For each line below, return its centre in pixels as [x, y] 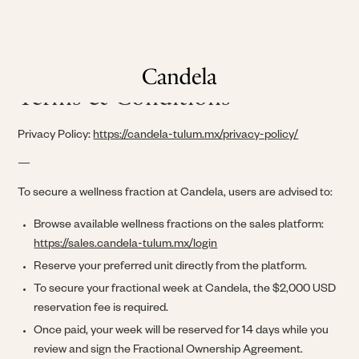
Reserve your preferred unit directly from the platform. [171, 268]
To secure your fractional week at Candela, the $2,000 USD [185, 290]
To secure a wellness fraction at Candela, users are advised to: [175, 194]
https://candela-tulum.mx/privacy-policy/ [196, 136]
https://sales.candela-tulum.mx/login [126, 245]
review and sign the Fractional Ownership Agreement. [169, 351]
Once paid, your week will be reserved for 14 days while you [182, 332]
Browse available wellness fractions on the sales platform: [179, 226]
